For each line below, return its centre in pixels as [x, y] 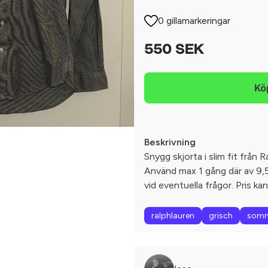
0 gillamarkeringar [194, 21]
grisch [221, 216]
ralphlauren [173, 216]
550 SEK [174, 50]
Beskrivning [170, 142]
